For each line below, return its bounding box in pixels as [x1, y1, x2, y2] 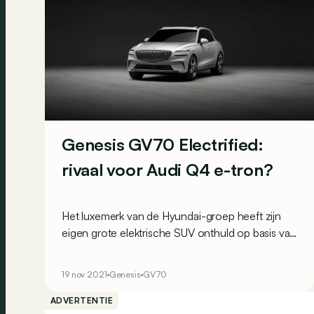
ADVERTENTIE [50, 295, 114, 306]
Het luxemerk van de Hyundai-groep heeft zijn [62, 209, 281, 223]
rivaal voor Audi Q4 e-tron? [62, 159, 273, 180]
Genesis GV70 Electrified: [62, 134, 264, 155]
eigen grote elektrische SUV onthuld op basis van [62, 226, 296, 240]
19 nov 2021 [62, 269, 107, 280]
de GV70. [62, 243, 109, 257]
